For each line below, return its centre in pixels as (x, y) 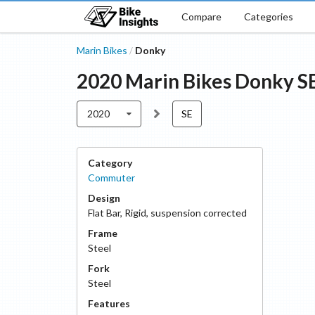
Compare (201, 16)
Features (109, 303)
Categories (268, 16)
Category (110, 163)
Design (104, 198)
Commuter (111, 178)
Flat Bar (104, 213)
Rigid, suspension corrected (185, 213)
